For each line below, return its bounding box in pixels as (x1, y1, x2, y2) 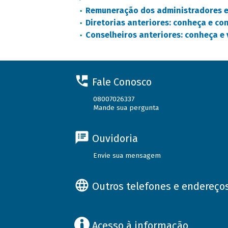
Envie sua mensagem (93, 151, 161, 160)
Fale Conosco (92, 75, 152, 88)
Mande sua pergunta (93, 103, 159, 112)
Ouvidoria (92, 132, 138, 145)
